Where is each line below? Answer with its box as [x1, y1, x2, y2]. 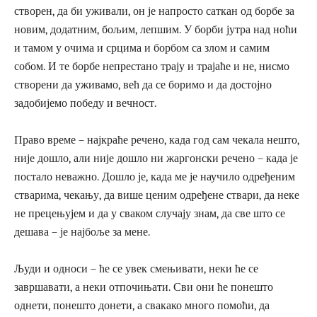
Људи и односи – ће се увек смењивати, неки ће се [14, 262, 258, 275]
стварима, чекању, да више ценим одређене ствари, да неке [14, 188, 299, 202]
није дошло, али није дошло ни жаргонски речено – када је [14, 151, 298, 165]
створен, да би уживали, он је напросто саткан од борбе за [14, 4, 294, 18]
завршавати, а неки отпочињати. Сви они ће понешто [14, 280, 273, 294]
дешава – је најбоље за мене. [14, 225, 150, 238]
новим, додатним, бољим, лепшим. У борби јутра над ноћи [14, 23, 297, 36]
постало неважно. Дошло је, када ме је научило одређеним [14, 170, 295, 183]
